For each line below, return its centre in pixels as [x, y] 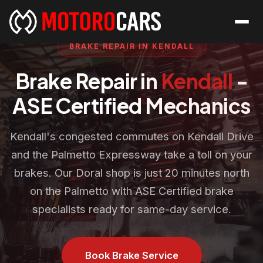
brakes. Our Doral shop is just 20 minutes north [131, 173]
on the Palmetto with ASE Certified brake [131, 191]
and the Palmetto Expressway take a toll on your [131, 154]
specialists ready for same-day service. [131, 209]
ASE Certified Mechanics [131, 105]
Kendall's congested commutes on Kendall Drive [131, 136]
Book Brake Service [131, 255]
